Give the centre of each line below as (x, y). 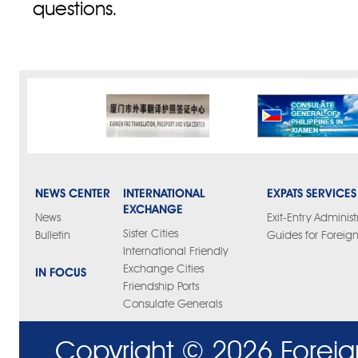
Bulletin (53, 235)
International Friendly (175, 251)
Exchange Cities (163, 269)
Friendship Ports (161, 286)
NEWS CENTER (73, 193)
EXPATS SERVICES (312, 193)
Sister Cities (151, 234)
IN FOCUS (61, 272)
